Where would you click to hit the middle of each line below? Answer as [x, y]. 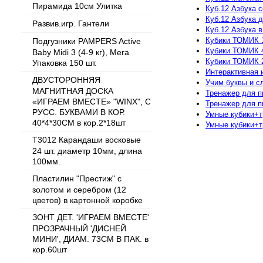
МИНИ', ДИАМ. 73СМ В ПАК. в [90, 239]
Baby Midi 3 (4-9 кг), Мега [81, 52]
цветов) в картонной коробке [87, 200]
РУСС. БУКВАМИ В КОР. [79, 112]
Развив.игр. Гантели [71, 23]
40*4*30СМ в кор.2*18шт [79, 122]
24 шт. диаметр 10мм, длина [87, 151]
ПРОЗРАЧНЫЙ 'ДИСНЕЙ [79, 228]
